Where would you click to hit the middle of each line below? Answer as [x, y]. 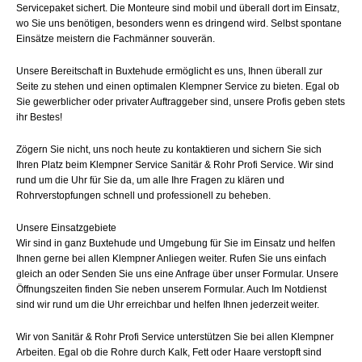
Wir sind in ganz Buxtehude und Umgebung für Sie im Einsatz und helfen [176, 243]
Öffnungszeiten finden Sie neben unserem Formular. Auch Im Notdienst [171, 289]
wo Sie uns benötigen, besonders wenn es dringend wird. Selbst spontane [179, 23]
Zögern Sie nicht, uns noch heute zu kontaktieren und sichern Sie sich [169, 149]
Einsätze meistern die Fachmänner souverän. [116, 39]
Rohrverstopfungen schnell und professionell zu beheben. [143, 196]
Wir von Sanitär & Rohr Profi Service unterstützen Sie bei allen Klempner [175, 337]
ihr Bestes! [39, 117]
